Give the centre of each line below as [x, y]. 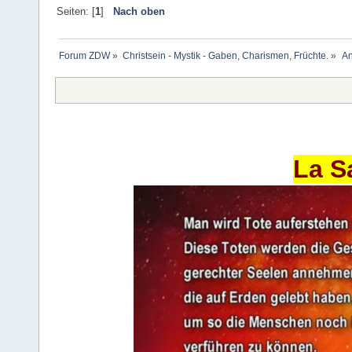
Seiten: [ [75, 12]
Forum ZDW [85, 56]
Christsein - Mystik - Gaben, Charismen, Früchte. [226, 56]
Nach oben [139, 12]
